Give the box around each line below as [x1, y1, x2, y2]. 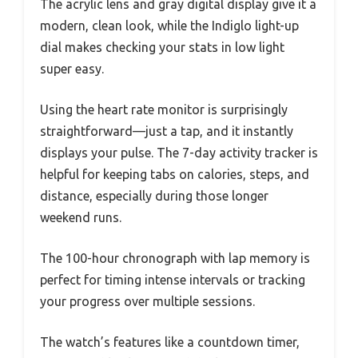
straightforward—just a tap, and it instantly [40, 123, 293, 138]
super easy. [40, 61, 104, 76]
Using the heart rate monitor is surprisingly [40, 101, 288, 117]
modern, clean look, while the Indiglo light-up [40, 18, 299, 33]
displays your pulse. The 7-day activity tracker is [40, 145, 318, 160]
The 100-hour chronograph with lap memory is [40, 250, 310, 265]
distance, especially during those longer [40, 188, 268, 203]
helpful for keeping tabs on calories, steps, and [40, 166, 309, 181]
